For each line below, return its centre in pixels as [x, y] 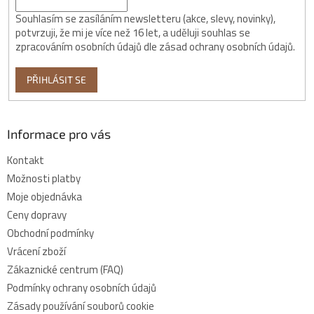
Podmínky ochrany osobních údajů [82, 287]
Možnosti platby [44, 178]
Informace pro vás [59, 134]
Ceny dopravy [37, 214]
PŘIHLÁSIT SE [57, 79]
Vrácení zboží [36, 251]
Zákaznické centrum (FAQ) [65, 269]
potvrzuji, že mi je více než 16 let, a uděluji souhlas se [133, 32]
